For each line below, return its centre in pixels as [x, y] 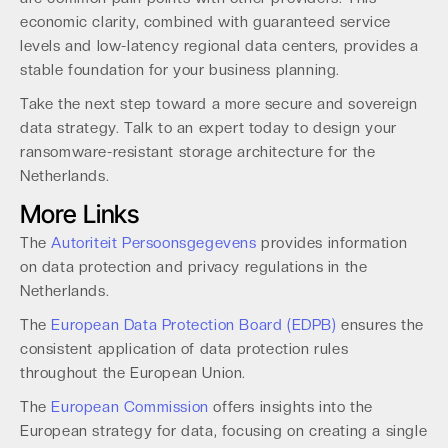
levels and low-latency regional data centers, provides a [219, 46]
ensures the [380, 325]
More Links [79, 214]
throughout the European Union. [133, 373]
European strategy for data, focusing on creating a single [224, 431]
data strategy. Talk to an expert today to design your [208, 128]
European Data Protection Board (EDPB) [194, 325]
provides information [332, 243]
